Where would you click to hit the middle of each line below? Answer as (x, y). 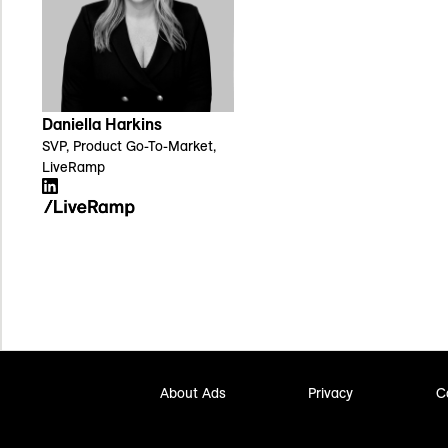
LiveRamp (73, 167)
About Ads (193, 392)
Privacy (331, 392)
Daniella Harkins (102, 124)
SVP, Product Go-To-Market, (129, 146)
